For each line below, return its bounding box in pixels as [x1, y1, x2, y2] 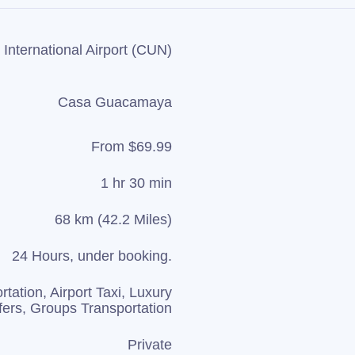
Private [128, 337, 172, 353]
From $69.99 [91, 139, 172, 155]
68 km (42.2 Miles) [55, 212, 172, 227]
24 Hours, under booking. [12, 248, 172, 264]
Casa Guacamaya [58, 94, 172, 110]
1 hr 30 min [101, 175, 172, 191]
